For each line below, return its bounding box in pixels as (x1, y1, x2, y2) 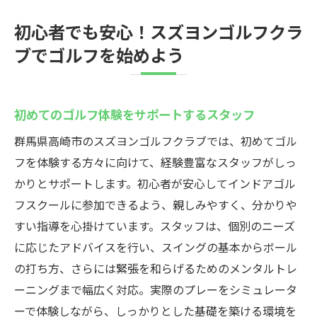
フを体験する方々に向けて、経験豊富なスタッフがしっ (14, 154, 296, 171)
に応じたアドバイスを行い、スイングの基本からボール (14, 238, 297, 255)
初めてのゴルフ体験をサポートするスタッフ (14, 105, 255, 123)
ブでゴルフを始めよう (14, 42, 184, 67)
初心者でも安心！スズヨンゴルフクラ (14, 18, 303, 44)
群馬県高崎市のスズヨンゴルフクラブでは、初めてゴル (14, 132, 297, 149)
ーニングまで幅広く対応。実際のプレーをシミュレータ (14, 281, 297, 298)
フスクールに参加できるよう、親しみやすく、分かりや (14, 196, 297, 213)
